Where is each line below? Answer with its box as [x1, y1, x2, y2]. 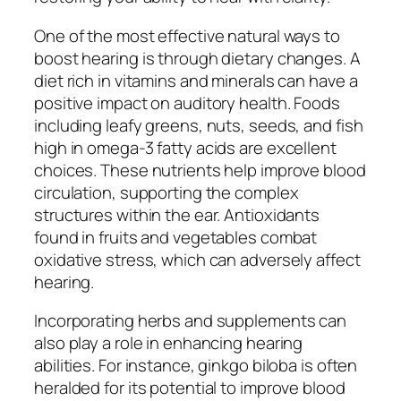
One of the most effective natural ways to [34, 23, 340, 47]
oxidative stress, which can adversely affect [34, 247, 361, 271]
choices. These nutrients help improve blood [34, 158, 366, 182]
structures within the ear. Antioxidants [34, 202, 320, 226]
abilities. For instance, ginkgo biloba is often [34, 354, 358, 378]
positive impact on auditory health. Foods [34, 90, 340, 115]
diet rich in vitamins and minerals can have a [34, 68, 358, 92]
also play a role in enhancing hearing [34, 331, 303, 355]
